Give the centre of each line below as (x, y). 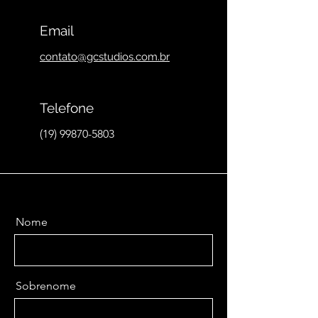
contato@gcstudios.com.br (105, 57)
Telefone (67, 108)
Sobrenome (46, 286)
